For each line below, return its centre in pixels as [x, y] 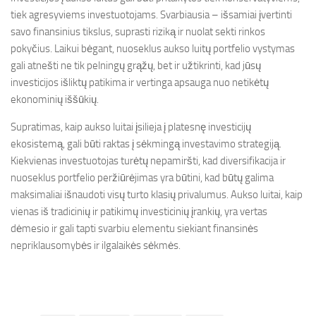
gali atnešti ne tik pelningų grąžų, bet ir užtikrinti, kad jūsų [136, 66]
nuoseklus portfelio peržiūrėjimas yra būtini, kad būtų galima [142, 178]
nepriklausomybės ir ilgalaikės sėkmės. [96, 245]
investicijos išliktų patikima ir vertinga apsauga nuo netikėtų [140, 83]
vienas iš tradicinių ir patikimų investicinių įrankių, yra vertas [139, 212]
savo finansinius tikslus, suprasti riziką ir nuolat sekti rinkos [138, 32]
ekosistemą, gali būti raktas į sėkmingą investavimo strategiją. [146, 144]
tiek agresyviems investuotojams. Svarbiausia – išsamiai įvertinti [151, 15]
